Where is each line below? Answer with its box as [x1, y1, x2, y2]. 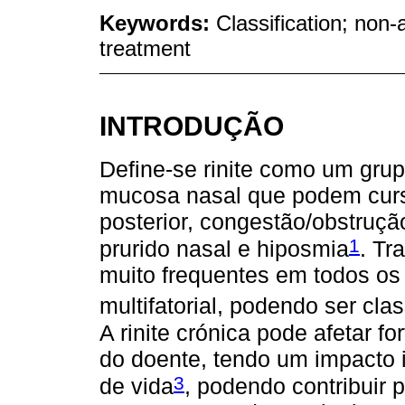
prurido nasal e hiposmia [99, 236, 349, 262]
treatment [99, 35, 191, 61]
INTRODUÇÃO [99, 109, 284, 141]
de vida [99, 373, 174, 400]
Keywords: [99, 10, 216, 35]
